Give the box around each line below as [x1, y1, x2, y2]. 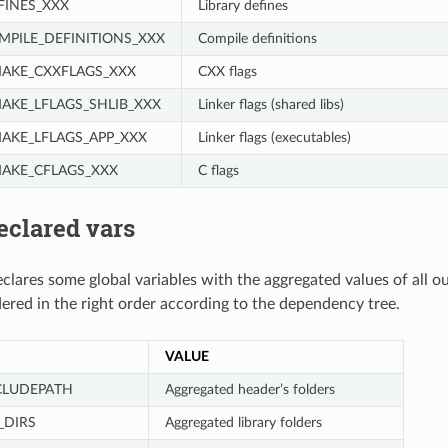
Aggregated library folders [164, 414, 322, 430]
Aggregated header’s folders [164, 381, 335, 397]
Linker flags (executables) [197, 129, 351, 145]
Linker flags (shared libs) [197, 96, 344, 112]
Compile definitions [197, 30, 317, 46]
